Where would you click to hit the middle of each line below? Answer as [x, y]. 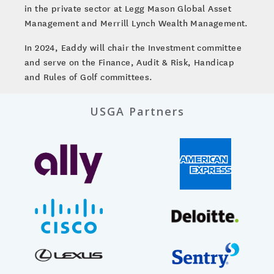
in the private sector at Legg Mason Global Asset [128, 8]
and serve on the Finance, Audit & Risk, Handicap [130, 62]
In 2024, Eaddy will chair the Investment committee [133, 47]
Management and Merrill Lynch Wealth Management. [136, 23]
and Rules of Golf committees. [89, 77]
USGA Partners [137, 112]
